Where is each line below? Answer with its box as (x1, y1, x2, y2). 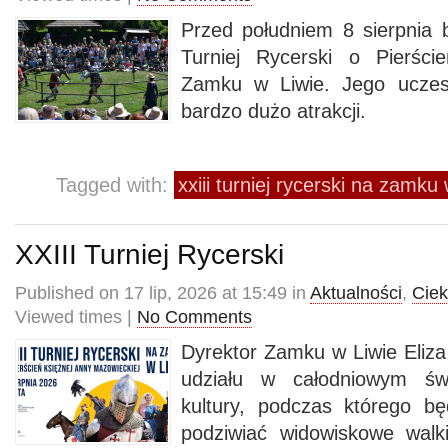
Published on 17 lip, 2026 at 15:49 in (15, 283, 310, 303)
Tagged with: (56, 174, 174, 196)
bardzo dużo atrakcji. (181, 100, 366, 122)
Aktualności (310, 283, 402, 303)
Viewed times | (15, 307, 137, 327)
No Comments (137, 307, 252, 327)
